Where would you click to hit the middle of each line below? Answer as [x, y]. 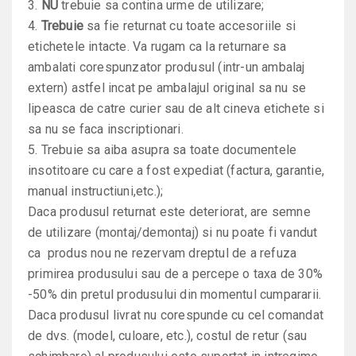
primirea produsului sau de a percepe [135, 274]
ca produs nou [70, 253]
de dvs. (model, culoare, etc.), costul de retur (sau [168, 336]
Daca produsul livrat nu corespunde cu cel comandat [176, 315]
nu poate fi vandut [267, 232]
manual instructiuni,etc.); [96, 191]
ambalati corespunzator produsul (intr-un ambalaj [166, 67]
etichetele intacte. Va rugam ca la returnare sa [157, 46]
